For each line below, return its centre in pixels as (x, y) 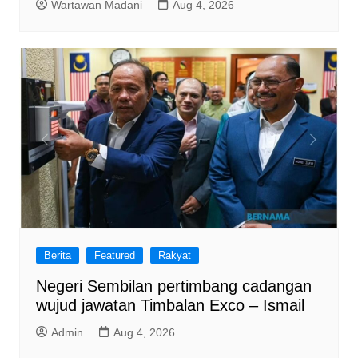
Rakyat (174, 255)
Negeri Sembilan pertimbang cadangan (173, 286)
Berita (57, 255)
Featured (114, 255)
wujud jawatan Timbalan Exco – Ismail (170, 305)
